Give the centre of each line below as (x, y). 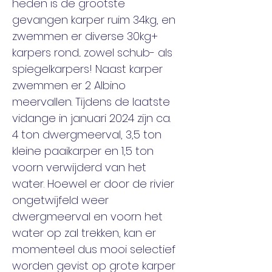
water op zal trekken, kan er (86, 233)
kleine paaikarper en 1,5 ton (84, 151)
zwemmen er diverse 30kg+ (87, 36)
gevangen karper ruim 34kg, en (95, 20)
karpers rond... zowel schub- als (94, 53)
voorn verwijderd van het (81, 167)
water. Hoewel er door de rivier (95, 184)
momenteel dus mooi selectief (95, 249)
